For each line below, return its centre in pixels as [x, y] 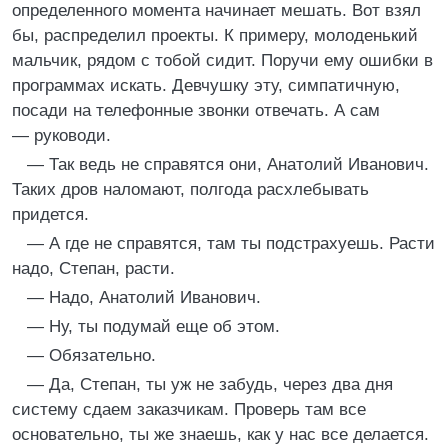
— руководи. [61, 135]
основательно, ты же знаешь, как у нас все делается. [220, 434]
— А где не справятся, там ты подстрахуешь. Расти [231, 243]
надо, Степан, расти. [93, 268]
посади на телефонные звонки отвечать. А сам [196, 110]
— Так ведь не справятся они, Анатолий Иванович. [228, 164]
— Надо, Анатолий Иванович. [144, 297]
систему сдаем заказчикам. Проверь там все [189, 409]
